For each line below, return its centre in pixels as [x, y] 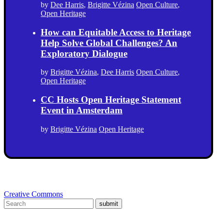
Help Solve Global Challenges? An [109, 43]
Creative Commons [33, 194]
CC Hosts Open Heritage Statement [111, 100]
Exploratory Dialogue [84, 53]
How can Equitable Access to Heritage [116, 32]
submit [109, 203]
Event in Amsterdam [82, 110]
